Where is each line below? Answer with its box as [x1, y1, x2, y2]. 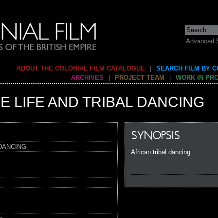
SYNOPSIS [131, 131, 180, 142]
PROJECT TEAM [115, 74, 164, 81]
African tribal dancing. [131, 148, 192, 156]
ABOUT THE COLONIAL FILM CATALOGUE [17, 65, 145, 72]
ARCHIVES [71, 74, 104, 81]
